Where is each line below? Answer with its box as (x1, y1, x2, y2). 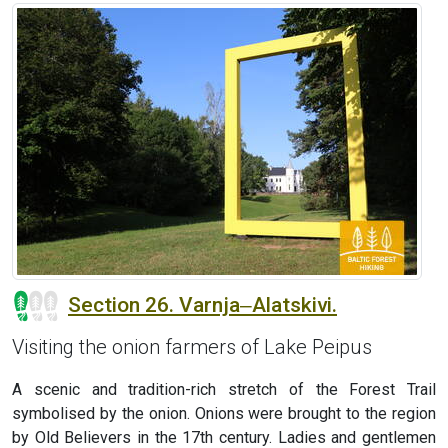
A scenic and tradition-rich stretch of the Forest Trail (12, 380, 436, 400)
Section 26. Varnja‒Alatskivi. (68, 292, 337, 317)
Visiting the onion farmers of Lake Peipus (12, 335, 372, 360)
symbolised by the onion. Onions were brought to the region (12, 404, 436, 424)
